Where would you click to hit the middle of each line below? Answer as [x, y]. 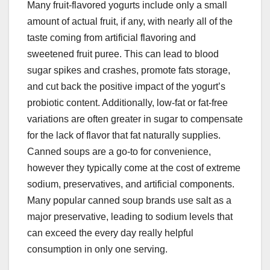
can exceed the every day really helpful [110, 233]
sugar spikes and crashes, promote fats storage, [129, 71]
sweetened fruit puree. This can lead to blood [123, 54]
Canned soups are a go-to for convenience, [119, 152]
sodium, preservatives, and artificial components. [131, 184]
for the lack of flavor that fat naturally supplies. [124, 136]
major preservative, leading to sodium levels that [130, 217]
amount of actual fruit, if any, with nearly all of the [130, 22]
